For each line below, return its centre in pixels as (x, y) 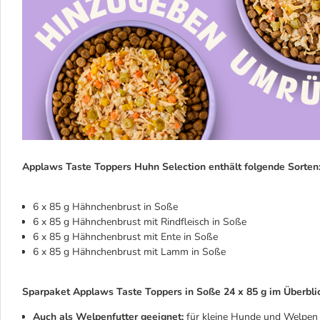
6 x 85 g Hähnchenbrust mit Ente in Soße (125, 237)
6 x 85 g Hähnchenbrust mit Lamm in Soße (129, 252)
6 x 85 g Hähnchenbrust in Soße (105, 207)
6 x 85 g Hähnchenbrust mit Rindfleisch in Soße (140, 222)
